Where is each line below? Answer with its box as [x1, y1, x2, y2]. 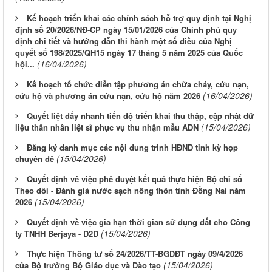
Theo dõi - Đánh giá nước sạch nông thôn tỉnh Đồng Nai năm [15, 185, 246, 197]
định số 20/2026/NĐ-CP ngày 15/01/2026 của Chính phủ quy [15, 24, 237, 36]
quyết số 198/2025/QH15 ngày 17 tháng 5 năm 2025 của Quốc [15, 47, 243, 59]
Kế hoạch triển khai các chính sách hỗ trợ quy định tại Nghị [27, 12, 251, 24]
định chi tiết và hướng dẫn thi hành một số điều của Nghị [15, 35, 232, 47]
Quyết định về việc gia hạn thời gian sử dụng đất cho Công [27, 216, 250, 228]
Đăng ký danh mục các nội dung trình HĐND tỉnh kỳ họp [27, 141, 238, 154]
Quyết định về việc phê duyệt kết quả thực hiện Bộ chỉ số [27, 173, 242, 185]
